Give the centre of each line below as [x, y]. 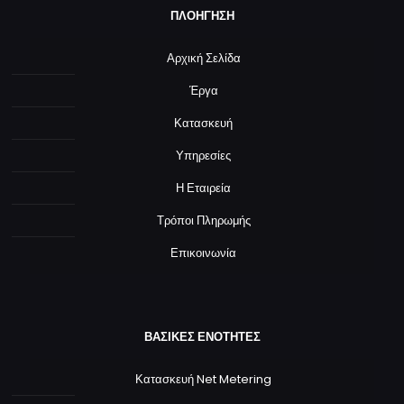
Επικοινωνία [203, 253]
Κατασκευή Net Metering [203, 380]
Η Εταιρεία [203, 188]
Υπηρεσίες [203, 156]
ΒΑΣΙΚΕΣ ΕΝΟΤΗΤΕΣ [202, 337]
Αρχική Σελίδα [203, 59]
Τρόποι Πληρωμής [203, 221]
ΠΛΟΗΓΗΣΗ [202, 16]
